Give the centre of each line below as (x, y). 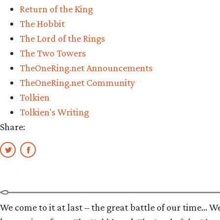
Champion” (94, 14)
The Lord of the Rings (62, 38)
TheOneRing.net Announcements (86, 68)
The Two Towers (53, 53)
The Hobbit (42, 23)
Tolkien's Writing (54, 112)
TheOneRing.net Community (77, 82)
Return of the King (56, 9)
